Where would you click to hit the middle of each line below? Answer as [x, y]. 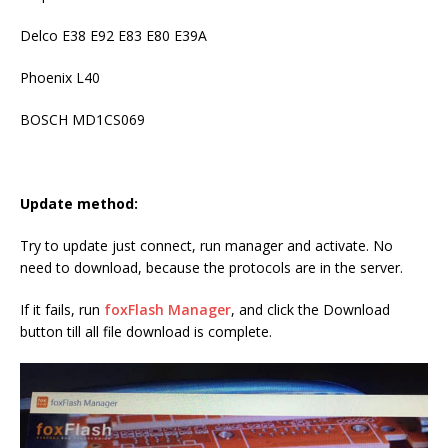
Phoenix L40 [60, 77]
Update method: [79, 203]
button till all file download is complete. [146, 331]
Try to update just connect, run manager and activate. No [206, 245]
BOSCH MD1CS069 [82, 119]
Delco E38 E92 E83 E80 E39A [113, 35]
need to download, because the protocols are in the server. [211, 267]
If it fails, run [62, 309]
